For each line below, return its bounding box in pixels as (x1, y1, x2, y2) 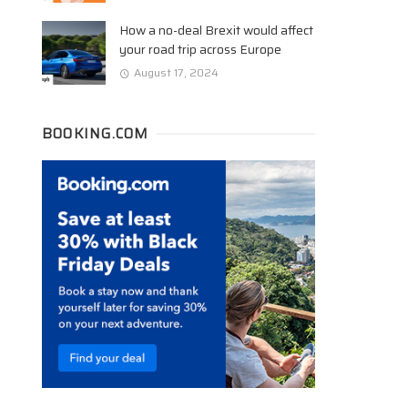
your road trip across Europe (119, 39, 281, 60)
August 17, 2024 (133, 63, 219, 81)
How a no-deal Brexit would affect (119, 20, 313, 41)
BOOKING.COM (42, 123, 149, 146)
